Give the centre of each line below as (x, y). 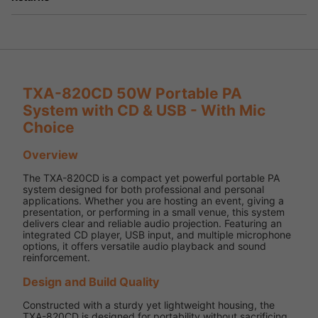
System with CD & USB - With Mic (144, 110)
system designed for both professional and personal (143, 190)
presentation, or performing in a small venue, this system (154, 212)
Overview (50, 155)
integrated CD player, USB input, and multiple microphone (157, 235)
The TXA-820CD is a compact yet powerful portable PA (151, 178)
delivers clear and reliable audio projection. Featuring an (152, 224)
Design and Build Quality (91, 281)
